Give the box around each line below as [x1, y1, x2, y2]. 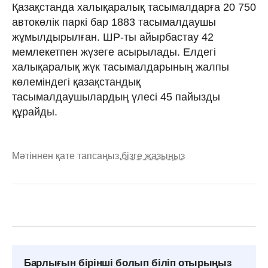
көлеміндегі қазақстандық [12, 75, 141, 88]
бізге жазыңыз [121, 150, 185, 161]
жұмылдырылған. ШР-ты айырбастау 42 [12, 31, 214, 43]
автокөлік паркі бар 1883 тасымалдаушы [12, 16, 216, 28]
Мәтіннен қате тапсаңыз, [12, 150, 121, 161]
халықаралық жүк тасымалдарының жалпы [12, 60, 229, 73]
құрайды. [12, 105, 63, 118]
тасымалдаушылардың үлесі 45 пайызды [12, 90, 220, 103]
